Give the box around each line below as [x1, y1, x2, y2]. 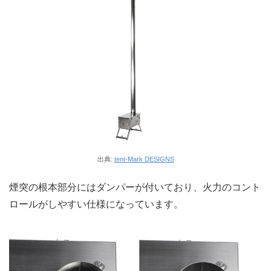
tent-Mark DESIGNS [114, 155, 174, 163]
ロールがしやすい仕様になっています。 [9, 198, 183, 209]
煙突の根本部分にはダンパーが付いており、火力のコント [9, 181, 261, 192]
